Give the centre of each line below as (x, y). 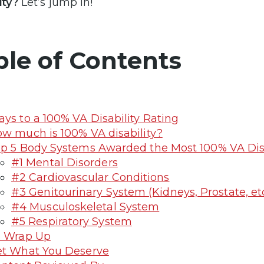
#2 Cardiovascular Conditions (90, 177)
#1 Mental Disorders (65, 162)
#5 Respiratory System (72, 221)
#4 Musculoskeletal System (85, 207)
